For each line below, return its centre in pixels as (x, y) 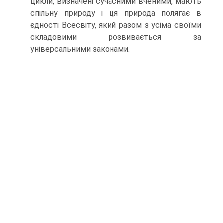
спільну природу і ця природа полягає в (116, 13)
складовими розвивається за (116, 37)
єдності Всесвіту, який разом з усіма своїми (116, 25)
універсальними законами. (80, 49)
